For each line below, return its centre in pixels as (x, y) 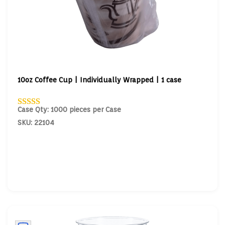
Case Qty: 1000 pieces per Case (69, 109)
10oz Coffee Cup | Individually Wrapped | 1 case (99, 80)
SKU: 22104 (36, 123)
